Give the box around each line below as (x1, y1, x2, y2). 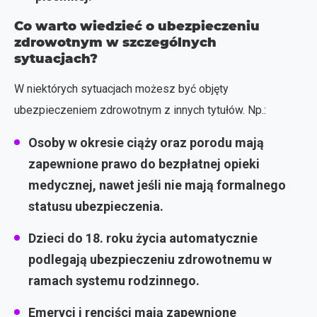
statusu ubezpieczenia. (28, 198, 163, 214)
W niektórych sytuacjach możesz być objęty (14, 81, 229, 96)
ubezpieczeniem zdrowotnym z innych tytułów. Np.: (14, 103, 266, 117)
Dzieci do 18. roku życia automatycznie (28, 230, 258, 246)
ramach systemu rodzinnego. (28, 272, 200, 288)
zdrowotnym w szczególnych (14, 34, 217, 50)
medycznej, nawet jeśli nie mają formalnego (28, 177, 286, 192)
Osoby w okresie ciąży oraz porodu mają (28, 134, 264, 150)
